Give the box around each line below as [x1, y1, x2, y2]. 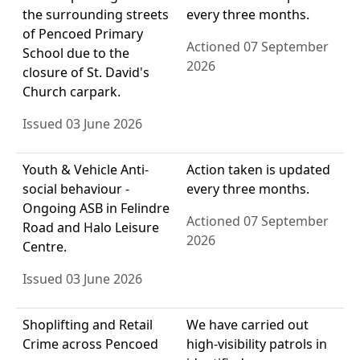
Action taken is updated [186, 161, 330, 179]
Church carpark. [22, 83, 121, 101]
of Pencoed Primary [22, 25, 143, 43]
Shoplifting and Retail [22, 316, 153, 334]
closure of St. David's [22, 63, 149, 82]
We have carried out [186, 316, 309, 334]
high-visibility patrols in [186, 335, 327, 354]
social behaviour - [22, 180, 129, 198]
